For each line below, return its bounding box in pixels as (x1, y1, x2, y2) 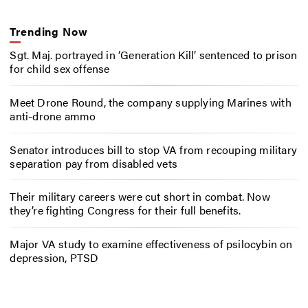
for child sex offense (10, 60, 110, 76)
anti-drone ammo (10, 107, 96, 124)
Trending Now (10, 23, 88, 39)
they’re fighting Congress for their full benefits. (10, 202, 241, 219)
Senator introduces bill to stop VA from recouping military (10, 141, 297, 157)
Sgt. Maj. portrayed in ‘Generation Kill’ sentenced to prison (10, 47, 298, 63)
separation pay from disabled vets (10, 155, 177, 171)
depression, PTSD (10, 250, 99, 266)
